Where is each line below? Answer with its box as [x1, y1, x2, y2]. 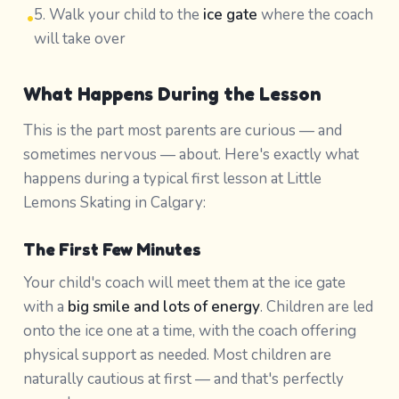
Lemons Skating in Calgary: [22, 191, 206, 213]
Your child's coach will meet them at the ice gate [22, 272, 346, 293]
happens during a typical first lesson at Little [22, 167, 322, 189]
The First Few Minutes [22, 239, 201, 260]
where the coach [256, 4, 373, 25]
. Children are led [259, 296, 373, 317]
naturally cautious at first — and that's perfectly [22, 368, 344, 389]
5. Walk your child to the [33, 4, 203, 25]
